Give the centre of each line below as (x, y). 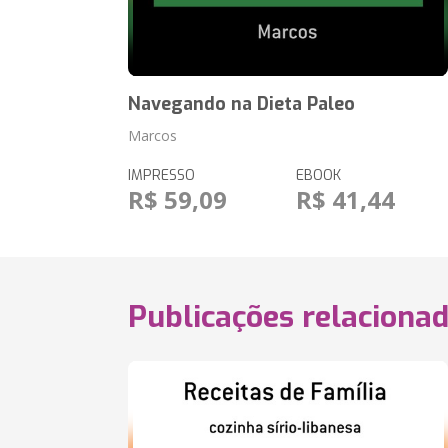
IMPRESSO (162, 175)
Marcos (153, 135)
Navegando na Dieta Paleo (242, 104)
